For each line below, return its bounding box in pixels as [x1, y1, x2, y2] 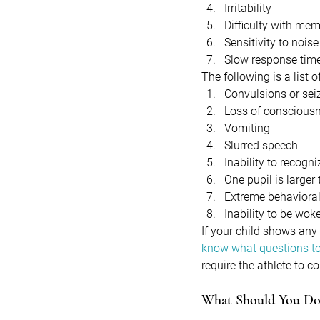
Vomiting [224, 121, 270, 136]
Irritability [224, 1, 271, 16]
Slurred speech [224, 139, 298, 153]
